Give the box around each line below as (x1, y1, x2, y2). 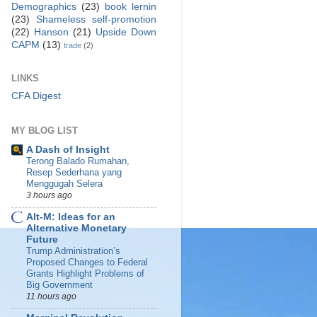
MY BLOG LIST (11, 125, 78, 137)
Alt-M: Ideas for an (26, 212, 115, 222)
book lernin (105, 1, 156, 13)
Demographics (11, 1, 76, 13)
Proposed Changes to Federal (26, 257, 148, 267)
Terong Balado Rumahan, (26, 156, 129, 167)
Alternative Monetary (26, 223, 127, 234)
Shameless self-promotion (36, 14, 156, 25)
